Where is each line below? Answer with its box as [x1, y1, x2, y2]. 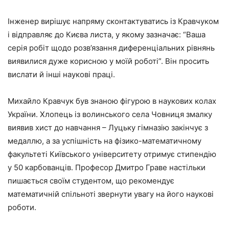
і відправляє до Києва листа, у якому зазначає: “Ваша [8, 29, 205, 39]
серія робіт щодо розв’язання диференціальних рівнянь [8, 42, 215, 53]
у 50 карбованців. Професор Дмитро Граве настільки [8, 162, 205, 172]
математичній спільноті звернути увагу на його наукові [8, 189, 214, 199]
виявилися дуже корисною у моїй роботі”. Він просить [8, 56, 209, 66]
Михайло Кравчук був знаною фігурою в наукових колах [8, 96, 216, 106]
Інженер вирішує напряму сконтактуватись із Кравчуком [8, 16, 219, 26]
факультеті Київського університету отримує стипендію [8, 149, 216, 159]
